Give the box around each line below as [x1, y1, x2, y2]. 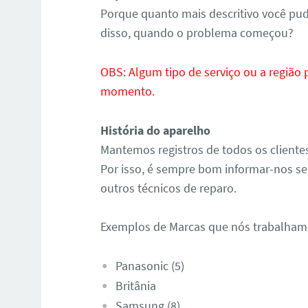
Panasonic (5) [115, 258, 184, 274]
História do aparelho [100, 122, 211, 138]
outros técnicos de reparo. [100, 179, 237, 196]
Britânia [115, 278, 156, 294]
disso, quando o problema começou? [100, 25, 294, 41]
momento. [100, 82, 155, 99]
